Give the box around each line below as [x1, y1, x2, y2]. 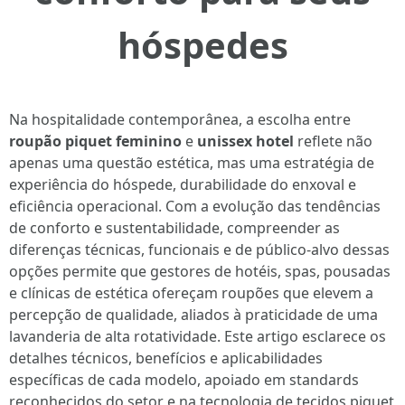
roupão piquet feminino [9, 131, 182, 151]
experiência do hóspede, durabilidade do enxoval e [9, 174, 356, 194]
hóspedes [117, 20, 288, 70]
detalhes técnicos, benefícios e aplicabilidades [9, 348, 323, 368]
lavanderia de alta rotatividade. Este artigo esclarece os [9, 326, 386, 346]
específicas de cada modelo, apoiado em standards [9, 370, 359, 390]
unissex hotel [197, 131, 294, 151]
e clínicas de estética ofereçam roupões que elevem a [9, 283, 373, 303]
